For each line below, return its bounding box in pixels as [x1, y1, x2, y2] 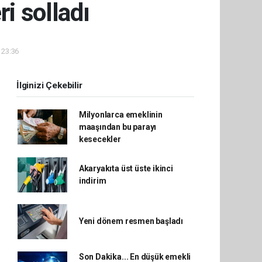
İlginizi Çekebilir [16, 80, 82, 91]
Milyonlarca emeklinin [78, 109, 163, 119]
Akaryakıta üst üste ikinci [78, 163, 173, 173]
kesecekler [78, 134, 121, 144]
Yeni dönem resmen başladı [78, 216, 184, 226]
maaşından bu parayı [78, 122, 157, 132]
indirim [78, 175, 106, 185]
